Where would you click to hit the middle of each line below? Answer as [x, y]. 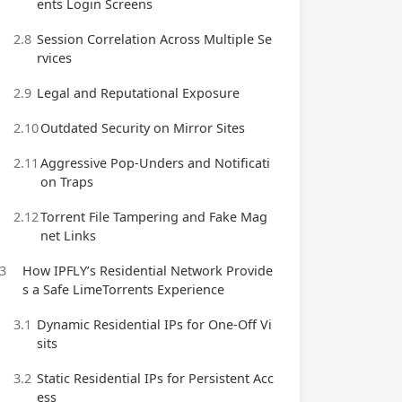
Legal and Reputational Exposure [138, 93]
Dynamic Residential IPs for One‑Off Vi [154, 324]
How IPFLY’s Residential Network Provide [148, 271]
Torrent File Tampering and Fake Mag [154, 217]
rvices [54, 58]
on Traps [67, 182]
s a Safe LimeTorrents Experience [123, 289]
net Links [68, 236]
